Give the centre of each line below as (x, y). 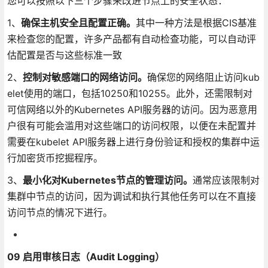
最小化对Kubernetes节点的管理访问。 (107, 180)
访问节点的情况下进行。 (60, 212)
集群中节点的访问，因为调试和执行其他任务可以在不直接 (131, 196)
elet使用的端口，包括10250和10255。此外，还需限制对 (130, 93)
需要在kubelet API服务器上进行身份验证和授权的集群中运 (133, 141)
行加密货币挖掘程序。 (55, 158)
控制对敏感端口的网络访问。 (85, 77)
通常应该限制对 (226, 180)
